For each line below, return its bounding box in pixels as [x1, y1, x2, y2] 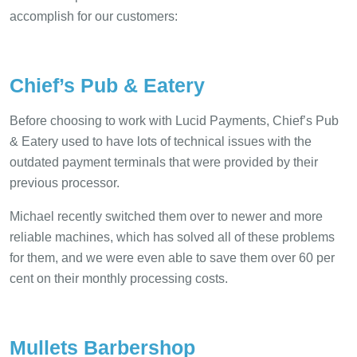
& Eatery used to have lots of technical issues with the [10, 135, 312, 149]
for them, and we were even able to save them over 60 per [10, 251, 335, 265]
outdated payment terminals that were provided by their [10, 155, 318, 170]
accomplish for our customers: [10, 10, 178, 24]
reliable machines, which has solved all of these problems [10, 230, 335, 245]
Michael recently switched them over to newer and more [10, 210, 323, 224]
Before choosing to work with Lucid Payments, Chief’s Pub [10, 114, 339, 128]
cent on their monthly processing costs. [10, 272, 228, 286]
